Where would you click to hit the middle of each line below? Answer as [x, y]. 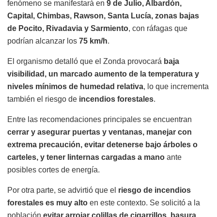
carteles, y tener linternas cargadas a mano [86, 157]
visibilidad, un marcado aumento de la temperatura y [103, 74]
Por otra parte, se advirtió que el [63, 190]
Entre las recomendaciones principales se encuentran [100, 120]
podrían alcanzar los [43, 41]
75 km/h [93, 41]
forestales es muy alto [47, 203]
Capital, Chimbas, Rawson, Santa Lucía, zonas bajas [103, 16]
